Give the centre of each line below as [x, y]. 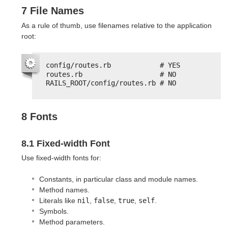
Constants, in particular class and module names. [119, 179]
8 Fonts [39, 116]
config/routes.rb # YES [113, 65]
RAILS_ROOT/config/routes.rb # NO [111, 83]
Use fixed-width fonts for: [61, 158]
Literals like [58, 200]
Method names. [64, 190]
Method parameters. [72, 222]
